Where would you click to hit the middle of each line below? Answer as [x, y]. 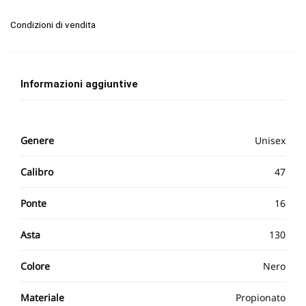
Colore [35, 266]
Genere [37, 140]
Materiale [42, 297]
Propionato [261, 297]
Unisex [270, 140]
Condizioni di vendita [53, 25]
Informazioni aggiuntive [79, 84]
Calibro [37, 171]
